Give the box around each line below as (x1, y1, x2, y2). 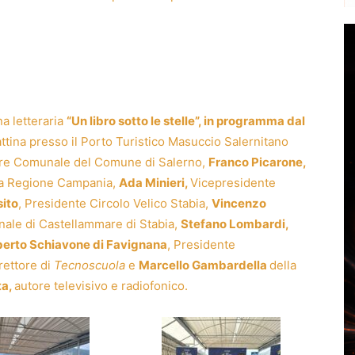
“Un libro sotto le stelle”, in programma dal (67, 113, 305, 128)
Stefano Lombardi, (181, 216, 288, 231)
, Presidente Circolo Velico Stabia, (18, 195, 212, 211)
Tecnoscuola (54, 257, 125, 273)
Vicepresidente (190, 174, 276, 190)
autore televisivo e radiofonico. (14, 277, 188, 293)
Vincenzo (212, 195, 266, 211)
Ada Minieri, (119, 174, 190, 190)
